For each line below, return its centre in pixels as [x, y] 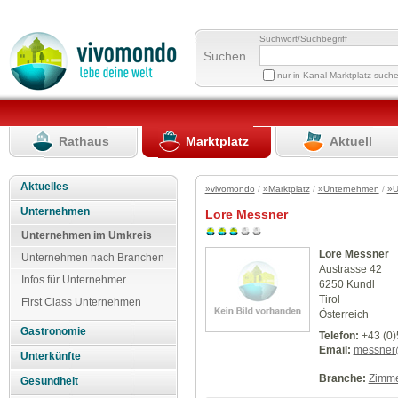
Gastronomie [54, 332]
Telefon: [338, 336]
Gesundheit [50, 382]
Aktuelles [45, 186]
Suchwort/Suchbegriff [304, 38]
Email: [334, 350]
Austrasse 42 [350, 269]
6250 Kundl [346, 284]
